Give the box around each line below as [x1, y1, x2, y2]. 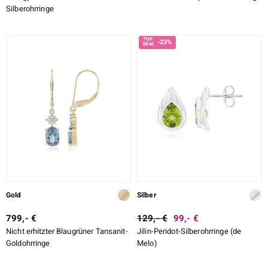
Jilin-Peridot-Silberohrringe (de [137, 225, 242, 237]
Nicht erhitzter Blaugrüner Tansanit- [6, 225, 128, 237]
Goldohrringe [6, 237, 50, 249]
